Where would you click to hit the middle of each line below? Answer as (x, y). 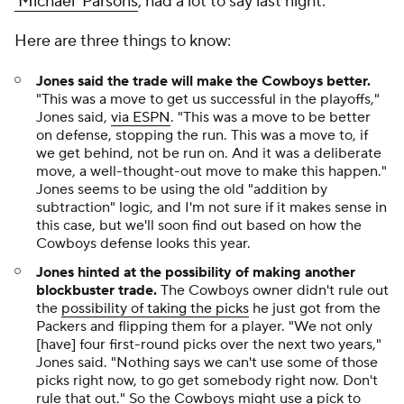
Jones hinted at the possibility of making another (196, 273)
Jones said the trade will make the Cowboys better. (203, 82)
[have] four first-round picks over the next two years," (209, 345)
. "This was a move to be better (271, 118)
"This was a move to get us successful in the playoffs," (208, 100)
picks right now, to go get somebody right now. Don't (207, 381)
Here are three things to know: (124, 41)
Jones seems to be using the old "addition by (182, 190)
